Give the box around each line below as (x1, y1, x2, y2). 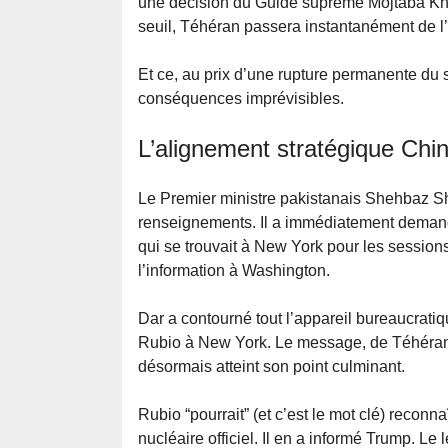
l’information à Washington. (138, 262, 330, 280)
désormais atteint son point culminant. (138, 358, 405, 376)
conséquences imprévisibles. (138, 90, 344, 108)
